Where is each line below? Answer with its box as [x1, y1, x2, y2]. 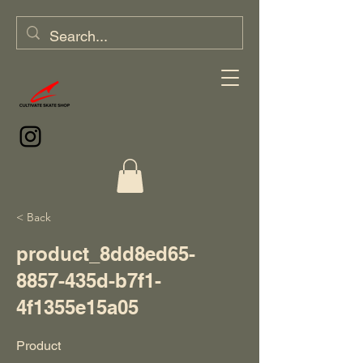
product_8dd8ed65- [16, 241, 195, 265]
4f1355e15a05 [16, 295, 139, 318]
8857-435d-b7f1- [16, 268, 161, 292]
